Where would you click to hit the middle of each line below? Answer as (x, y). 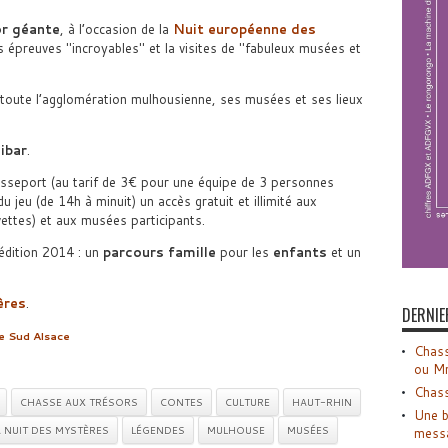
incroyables (105, 48)
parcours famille (159, 252)
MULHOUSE (235, 430)
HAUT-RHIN (321, 402)
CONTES (181, 402)
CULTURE (247, 402)
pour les (244, 252)
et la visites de (191, 48)
